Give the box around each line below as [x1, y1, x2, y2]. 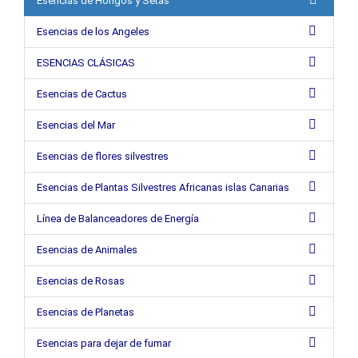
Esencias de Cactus [37, 88, 127, 100]
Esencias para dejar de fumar [37, 337, 171, 349]
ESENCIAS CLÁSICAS [37, 57, 135, 69]
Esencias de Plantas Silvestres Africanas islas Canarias [37, 181, 289, 193]
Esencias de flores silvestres [37, 150, 169, 162]
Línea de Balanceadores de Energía [37, 213, 199, 225]
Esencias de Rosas [37, 275, 125, 287]
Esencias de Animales [37, 244, 137, 256]
